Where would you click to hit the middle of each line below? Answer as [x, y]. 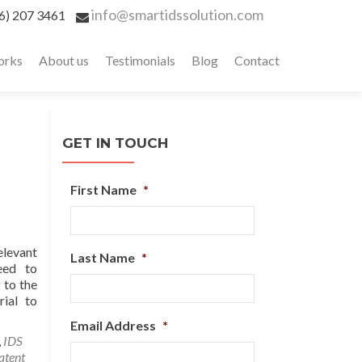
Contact [257, 60]
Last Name [103, 257]
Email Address [113, 325]
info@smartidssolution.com [177, 15]
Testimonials [140, 60]
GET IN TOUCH [115, 143]
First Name [103, 189]
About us [64, 60]
